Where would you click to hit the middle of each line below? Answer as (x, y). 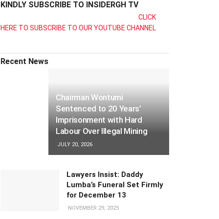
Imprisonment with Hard (99, 120)
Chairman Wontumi (89, 97)
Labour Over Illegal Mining (102, 131)
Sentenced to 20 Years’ (99, 108)
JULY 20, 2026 (74, 144)
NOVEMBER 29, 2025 (93, 208)
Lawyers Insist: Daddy (105, 174)
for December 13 (96, 195)
